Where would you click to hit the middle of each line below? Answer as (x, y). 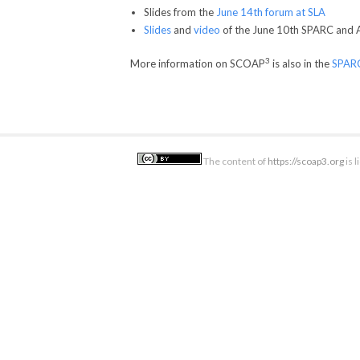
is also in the (301, 63)
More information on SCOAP (198, 63)
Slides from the (180, 12)
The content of (235, 161)
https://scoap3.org (306, 161)
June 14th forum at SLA (271, 12)
